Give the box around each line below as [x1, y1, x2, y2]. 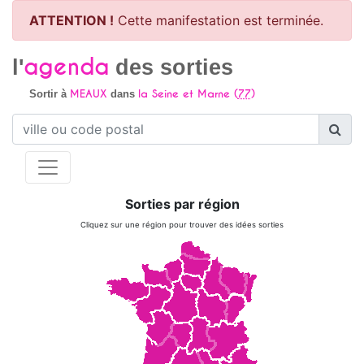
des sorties [109, 55, 233, 80]
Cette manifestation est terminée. [114, 12, 323, 28]
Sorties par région [124, 196, 240, 212]
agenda [24, 54, 109, 81]
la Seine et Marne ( [137, 87, 238, 101]
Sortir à [28, 88, 70, 100]
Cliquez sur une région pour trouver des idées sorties [80, 220, 284, 229]
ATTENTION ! [29, 12, 114, 28]
